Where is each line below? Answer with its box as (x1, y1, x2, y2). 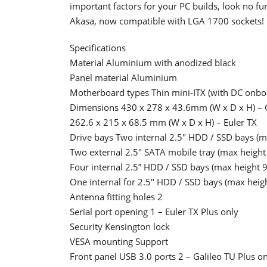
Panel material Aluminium (70, 71, 177, 83)
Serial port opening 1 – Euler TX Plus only (70, 205, 238, 218)
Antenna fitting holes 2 (70, 190, 163, 203)
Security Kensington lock (70, 220, 170, 232)
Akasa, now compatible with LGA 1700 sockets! (70, 14, 264, 27)
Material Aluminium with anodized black (70, 56, 236, 69)
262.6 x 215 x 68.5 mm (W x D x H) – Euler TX (70, 116, 257, 128)
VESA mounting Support (70, 235, 168, 247)
